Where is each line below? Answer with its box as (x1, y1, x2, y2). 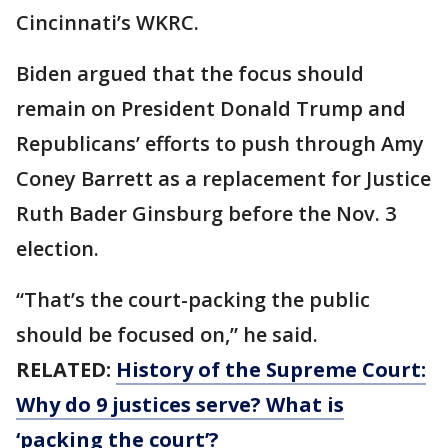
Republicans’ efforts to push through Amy (16, 130, 424, 157)
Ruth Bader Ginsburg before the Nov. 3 (16, 200, 396, 227)
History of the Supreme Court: (116, 356, 426, 383)
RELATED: (16, 356, 116, 383)
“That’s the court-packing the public (16, 286, 370, 313)
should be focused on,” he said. (16, 321, 318, 348)
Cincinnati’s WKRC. (16, 9, 199, 36)
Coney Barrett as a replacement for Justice (16, 165, 431, 192)
